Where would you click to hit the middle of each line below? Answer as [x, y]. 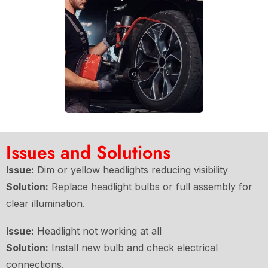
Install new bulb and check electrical [133, 248]
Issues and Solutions [88, 153]
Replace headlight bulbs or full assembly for [150, 187]
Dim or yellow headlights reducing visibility [131, 170]
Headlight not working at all [98, 231]
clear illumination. [45, 204]
